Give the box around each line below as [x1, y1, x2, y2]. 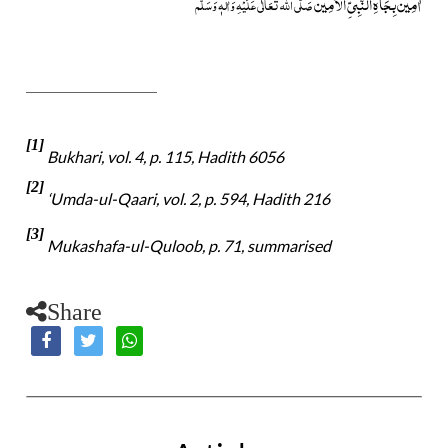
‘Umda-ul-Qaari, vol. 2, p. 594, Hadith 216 [44, 188, 331, 208]
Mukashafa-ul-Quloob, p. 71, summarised [44, 236, 332, 256]
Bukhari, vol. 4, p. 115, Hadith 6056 [44, 146, 285, 166]
